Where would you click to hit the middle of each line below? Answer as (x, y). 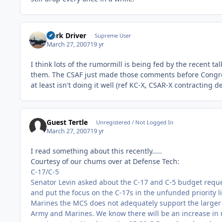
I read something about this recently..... (96, 151)
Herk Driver (67, 35)
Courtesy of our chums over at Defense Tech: (105, 161)
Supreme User (113, 35)
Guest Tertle (67, 122)
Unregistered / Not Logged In (135, 122)
